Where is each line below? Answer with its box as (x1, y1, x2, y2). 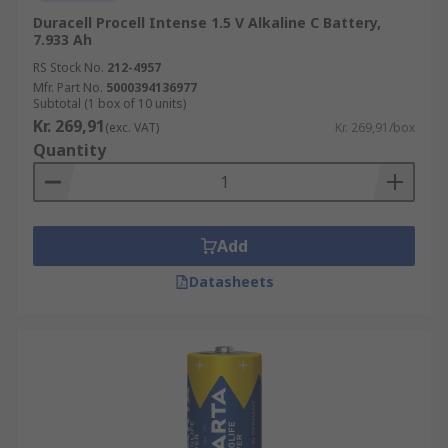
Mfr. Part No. (33, 79, 103, 96)
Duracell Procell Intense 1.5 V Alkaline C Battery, (33, 13, 381, 32)
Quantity (33, 139, 106, 161)
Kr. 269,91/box (335, 119, 415, 136)
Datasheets (188, 272, 274, 291)
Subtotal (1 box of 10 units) (33, 95, 186, 112)
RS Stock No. (33, 59, 104, 76)
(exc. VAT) (105, 119, 159, 136)
